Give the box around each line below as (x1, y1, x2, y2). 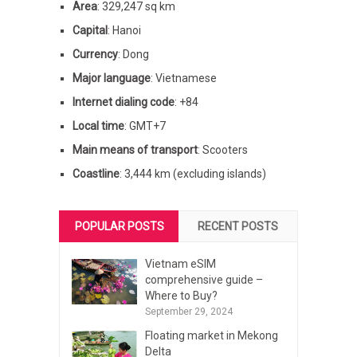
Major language (72, 72, 151, 85)
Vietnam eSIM (144, 257, 216, 271)
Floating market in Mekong (144, 329, 278, 343)
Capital (72, 24, 108, 37)
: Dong (117, 48, 149, 61)
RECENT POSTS (198, 220, 279, 233)
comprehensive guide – (144, 273, 263, 287)
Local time (72, 120, 124, 133)
